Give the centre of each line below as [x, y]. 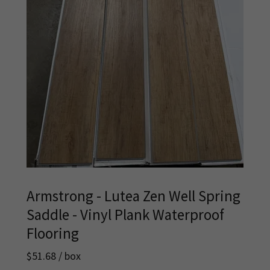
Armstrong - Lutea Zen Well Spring [133, 196]
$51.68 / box [54, 256]
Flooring [53, 233]
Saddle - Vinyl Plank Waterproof [125, 215]
